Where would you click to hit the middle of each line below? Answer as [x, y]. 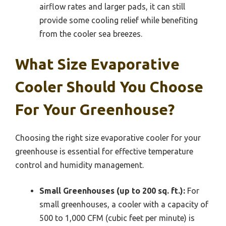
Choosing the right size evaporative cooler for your [108, 138]
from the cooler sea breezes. [91, 34]
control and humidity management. [79, 165]
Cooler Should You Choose [109, 87]
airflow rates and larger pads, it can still [112, 7]
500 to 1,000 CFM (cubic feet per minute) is [117, 218]
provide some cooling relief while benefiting [119, 20]
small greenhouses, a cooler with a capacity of [124, 205]
